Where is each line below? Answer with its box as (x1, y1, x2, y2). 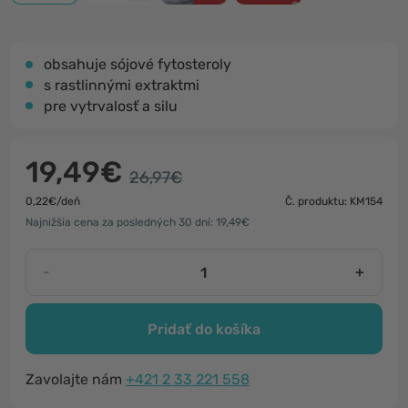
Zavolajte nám (25, 371, 126, 388)
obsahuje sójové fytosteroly (44, 56, 231, 73)
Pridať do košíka (148, 320, 260, 338)
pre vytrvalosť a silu (44, 97, 178, 115)
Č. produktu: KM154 (285, 195, 382, 208)
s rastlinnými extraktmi (44, 76, 199, 94)
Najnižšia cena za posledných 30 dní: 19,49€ (25, 216, 250, 229)
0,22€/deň (25, 195, 80, 208)
